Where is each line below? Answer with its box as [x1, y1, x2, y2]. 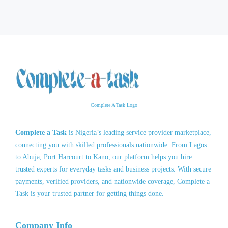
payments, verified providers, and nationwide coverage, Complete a [15, 178, 210, 185]
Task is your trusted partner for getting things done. [15, 190, 164, 197]
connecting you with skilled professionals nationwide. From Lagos [15, 141, 207, 149]
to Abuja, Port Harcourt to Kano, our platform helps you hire [15, 153, 192, 161]
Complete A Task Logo [91, 102, 137, 108]
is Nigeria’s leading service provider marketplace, [69, 129, 211, 136]
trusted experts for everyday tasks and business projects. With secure [15, 165, 211, 173]
